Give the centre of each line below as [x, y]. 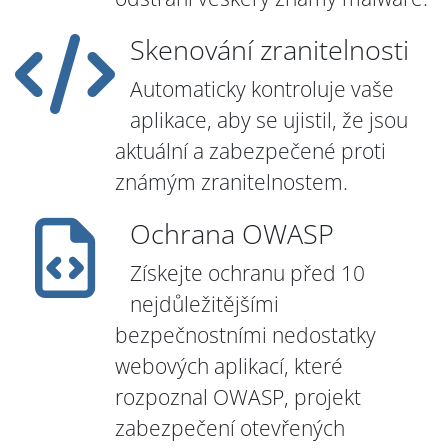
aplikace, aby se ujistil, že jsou [269, 120]
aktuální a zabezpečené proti [250, 151]
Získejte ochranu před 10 [247, 273]
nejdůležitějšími [204, 304]
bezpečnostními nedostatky [245, 335]
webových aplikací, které [229, 366]
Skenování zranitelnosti [269, 50]
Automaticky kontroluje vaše [262, 89]
